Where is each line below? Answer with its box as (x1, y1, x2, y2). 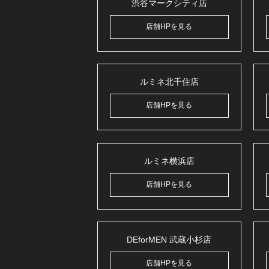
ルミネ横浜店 (144, 156, 195, 166)
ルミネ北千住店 (139, 77, 199, 87)
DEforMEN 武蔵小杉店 (127, 235, 212, 245)
